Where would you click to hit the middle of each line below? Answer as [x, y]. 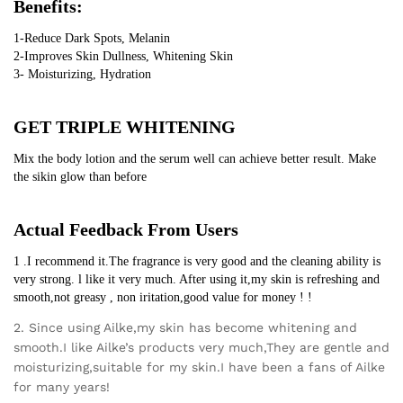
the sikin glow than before [80, 176]
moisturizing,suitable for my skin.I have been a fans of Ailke [199, 367]
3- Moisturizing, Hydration [82, 74]
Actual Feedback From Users [126, 229]
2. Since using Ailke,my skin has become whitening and [185, 327]
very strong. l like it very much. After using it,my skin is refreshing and [197, 279]
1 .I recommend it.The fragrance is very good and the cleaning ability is [197, 261]
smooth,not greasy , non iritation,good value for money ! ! [163, 297]
